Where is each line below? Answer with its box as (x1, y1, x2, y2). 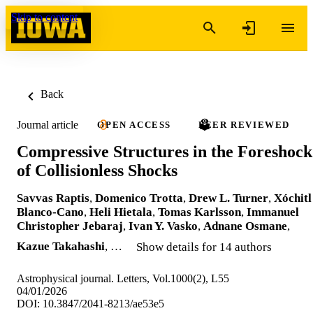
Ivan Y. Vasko (129, 219, 198, 233)
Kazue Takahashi (17, 239, 105, 253)
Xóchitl (274, 191, 312, 205)
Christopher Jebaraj (17, 219, 123, 233)
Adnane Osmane (203, 219, 287, 233)
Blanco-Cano (17, 205, 84, 219)
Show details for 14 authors (136, 240, 272, 254)
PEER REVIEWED (198, 119, 291, 130)
